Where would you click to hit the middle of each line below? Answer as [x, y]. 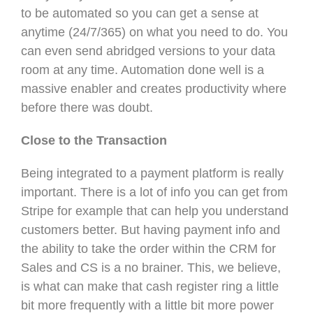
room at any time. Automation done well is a [143, 70]
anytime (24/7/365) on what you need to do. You [154, 32]
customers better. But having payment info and [151, 230]
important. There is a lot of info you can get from [154, 192]
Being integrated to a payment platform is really [152, 173]
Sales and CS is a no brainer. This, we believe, [151, 267]
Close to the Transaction [94, 140]
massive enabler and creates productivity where [154, 88]
